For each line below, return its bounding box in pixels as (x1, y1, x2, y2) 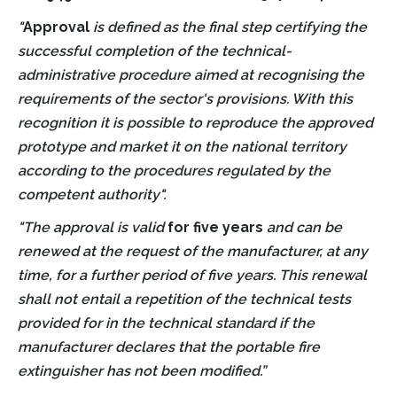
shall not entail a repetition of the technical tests (18, 290, 351, 307)
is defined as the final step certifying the (90, 18, 367, 35)
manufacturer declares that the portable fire (18, 338, 320, 355)
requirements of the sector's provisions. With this (18, 90, 353, 107)
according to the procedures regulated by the (18, 161, 331, 179)
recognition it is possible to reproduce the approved (18, 113, 373, 131)
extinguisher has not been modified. (18, 362, 261, 379)
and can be (263, 218, 342, 236)
